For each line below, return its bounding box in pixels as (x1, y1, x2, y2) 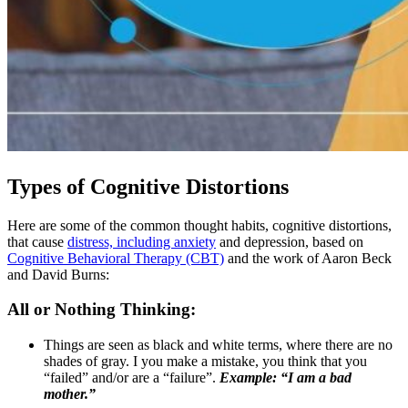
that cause (7, 233, 67, 250)
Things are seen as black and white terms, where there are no (44, 337, 393, 353)
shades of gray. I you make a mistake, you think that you (44, 353, 367, 370)
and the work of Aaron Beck (224, 250, 392, 266)
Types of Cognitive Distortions (7, 174, 289, 199)
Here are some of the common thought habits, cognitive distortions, (7, 217, 392, 233)
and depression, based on (216, 233, 363, 250)
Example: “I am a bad (219, 370, 352, 386)
